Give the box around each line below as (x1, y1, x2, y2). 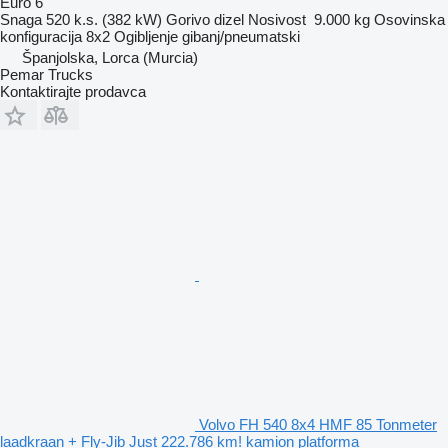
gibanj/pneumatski (182, 27, 300, 45)
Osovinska (374, 10, 445, 28)
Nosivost (248, 10, 306, 28)
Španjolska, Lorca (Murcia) (22, 48, 198, 66)
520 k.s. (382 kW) (46, 10, 162, 28)
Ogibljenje (114, 27, 178, 45)
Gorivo (166, 10, 210, 28)
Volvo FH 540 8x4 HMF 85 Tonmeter (199, 415, 437, 433)
